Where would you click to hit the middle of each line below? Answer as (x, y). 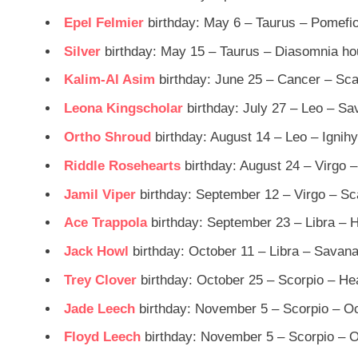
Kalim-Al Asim (109, 80)
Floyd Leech (102, 337)
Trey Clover (100, 280)
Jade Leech (99, 308)
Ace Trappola (105, 223)
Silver (82, 51)
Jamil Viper (100, 194)
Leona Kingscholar (123, 109)
